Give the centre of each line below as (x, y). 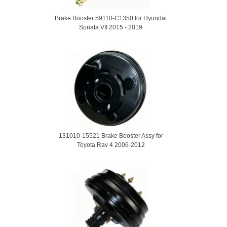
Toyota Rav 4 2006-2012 (111, 145)
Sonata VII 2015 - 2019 (111, 27)
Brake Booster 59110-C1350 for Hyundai (111, 18)
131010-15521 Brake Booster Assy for (111, 136)
